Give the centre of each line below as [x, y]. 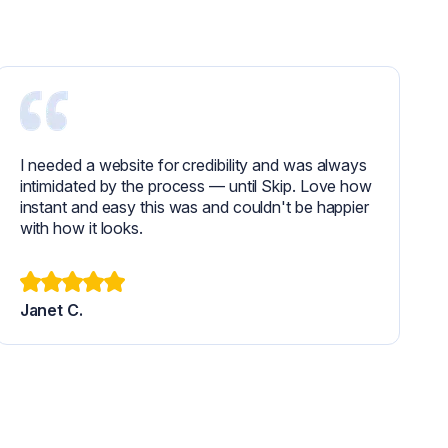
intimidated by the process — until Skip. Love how [195, 186]
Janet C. [51, 310]
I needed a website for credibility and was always [193, 165]
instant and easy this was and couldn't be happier [194, 207]
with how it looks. [81, 228]
